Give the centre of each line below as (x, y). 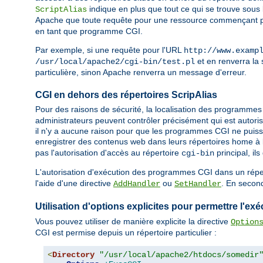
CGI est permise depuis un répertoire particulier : (126, 232)
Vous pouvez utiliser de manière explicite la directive (133, 221)
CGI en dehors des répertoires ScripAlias (126, 95)
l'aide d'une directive (74, 183)
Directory (73, 254)
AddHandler (137, 184)
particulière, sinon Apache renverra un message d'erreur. (141, 73)
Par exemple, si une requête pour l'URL (109, 50)
